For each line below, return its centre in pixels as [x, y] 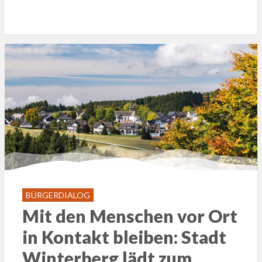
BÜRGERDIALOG [58, 195]
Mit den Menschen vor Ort [130, 216]
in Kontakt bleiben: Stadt [124, 237]
